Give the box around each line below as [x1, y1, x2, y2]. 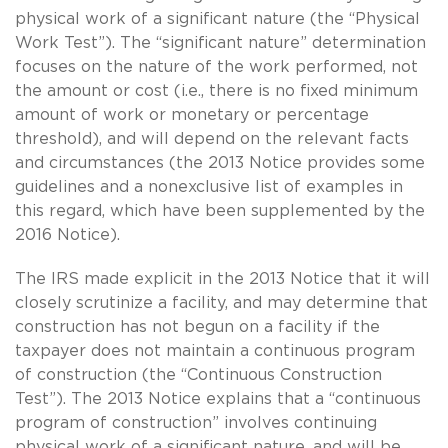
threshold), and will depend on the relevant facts [15, 130, 409, 147]
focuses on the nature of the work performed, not [15, 58, 418, 75]
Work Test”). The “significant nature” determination [15, 34, 426, 51]
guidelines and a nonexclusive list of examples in [15, 178, 403, 195]
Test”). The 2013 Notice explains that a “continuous [15, 390, 421, 407]
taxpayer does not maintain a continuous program [15, 342, 415, 359]
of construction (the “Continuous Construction [15, 366, 382, 383]
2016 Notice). [15, 226, 125, 243]
